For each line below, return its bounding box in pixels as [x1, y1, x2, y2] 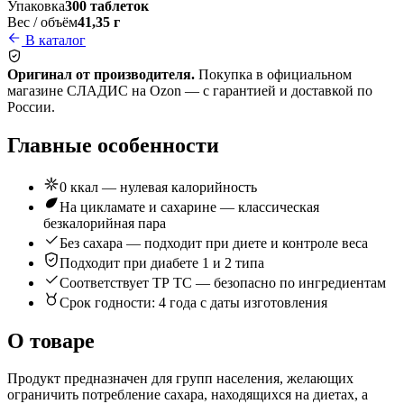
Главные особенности [7, 133, 219, 157]
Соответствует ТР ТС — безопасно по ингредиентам [60, 274, 386, 290]
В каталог [22, 32, 86, 48]
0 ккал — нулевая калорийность [60, 179, 257, 195]
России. [7, 98, 55, 115]
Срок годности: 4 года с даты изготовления [60, 294, 327, 310]
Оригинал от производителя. [7, 66, 195, 82]
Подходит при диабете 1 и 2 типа [60, 254, 264, 271]
